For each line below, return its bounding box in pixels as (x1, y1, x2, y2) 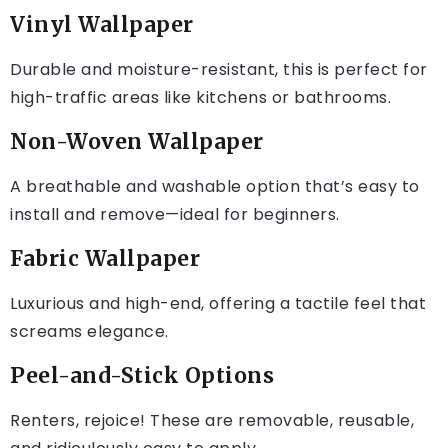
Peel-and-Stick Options (10, 363, 274, 390)
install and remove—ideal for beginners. (10, 203, 340, 227)
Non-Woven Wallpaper (10, 129, 264, 156)
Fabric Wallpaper (10, 246, 200, 273)
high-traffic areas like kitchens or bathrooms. (10, 86, 391, 110)
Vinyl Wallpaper (10, 12, 194, 39)
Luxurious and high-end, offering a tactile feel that (10, 292, 426, 316)
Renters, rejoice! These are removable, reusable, (10, 409, 414, 433)
